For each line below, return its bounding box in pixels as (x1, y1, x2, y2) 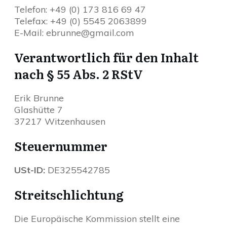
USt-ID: (14, 164, 48, 176)
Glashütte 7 (14, 104, 63, 116)
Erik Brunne (14, 92, 64, 104)
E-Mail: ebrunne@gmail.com (14, 27, 134, 39)
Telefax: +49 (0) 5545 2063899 (14, 15, 147, 27)
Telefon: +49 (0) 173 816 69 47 (14, 4, 146, 15)
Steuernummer (14, 137, 107, 155)
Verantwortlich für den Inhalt (14, 48, 199, 66)
